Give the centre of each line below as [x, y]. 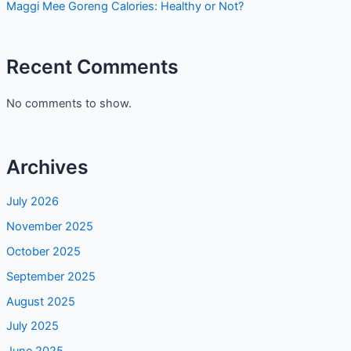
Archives [47, 167]
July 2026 [32, 201]
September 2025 [51, 276]
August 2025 [40, 301]
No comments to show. [69, 104]
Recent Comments [92, 67]
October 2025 [43, 251]
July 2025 [32, 326]
